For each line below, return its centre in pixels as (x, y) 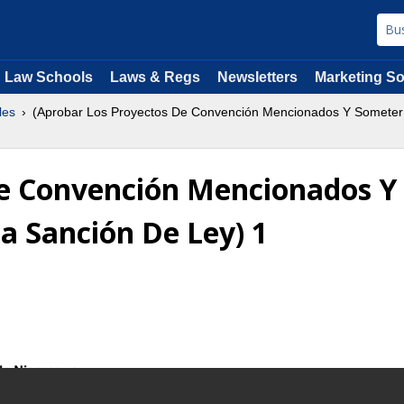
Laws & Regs (155, 77)
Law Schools (49, 77)
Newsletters (257, 77)
